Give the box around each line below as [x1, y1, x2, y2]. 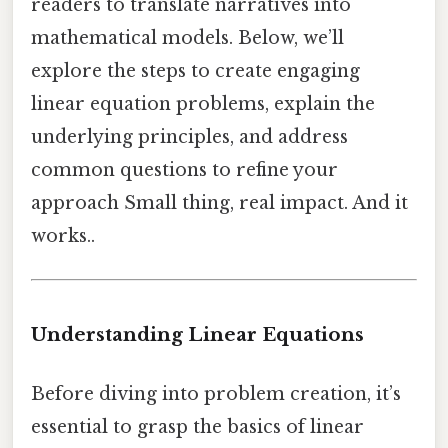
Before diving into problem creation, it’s [31, 383, 401, 406]
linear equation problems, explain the [31, 93, 375, 116]
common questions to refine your [31, 159, 338, 182]
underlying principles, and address [31, 126, 348, 149]
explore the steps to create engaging [31, 60, 360, 83]
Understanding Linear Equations [31, 323, 364, 347]
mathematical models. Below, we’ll [31, 27, 344, 50]
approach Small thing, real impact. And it [31, 192, 408, 215]
